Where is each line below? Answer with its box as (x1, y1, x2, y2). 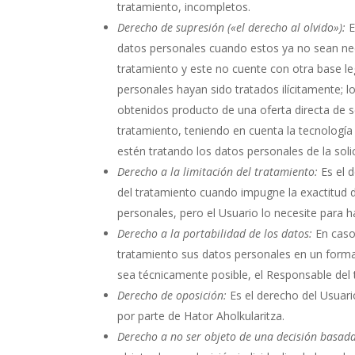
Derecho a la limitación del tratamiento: (117, 163, 319, 179)
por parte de (117, 307, 185, 323)
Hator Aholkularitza (184, 307, 283, 323)
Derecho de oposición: (117, 287, 227, 303)
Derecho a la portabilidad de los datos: (117, 225, 313, 241)
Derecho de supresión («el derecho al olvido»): (117, 19, 346, 35)
